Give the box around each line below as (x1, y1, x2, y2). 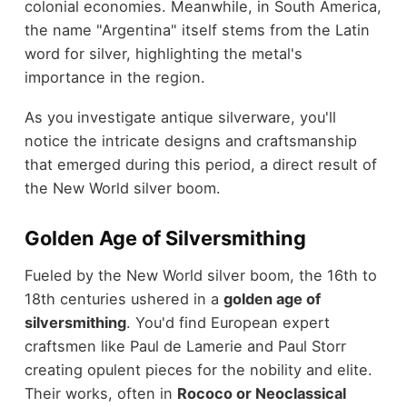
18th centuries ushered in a (24, 289, 223, 308)
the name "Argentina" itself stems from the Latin (24, 20, 370, 39)
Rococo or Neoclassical (176, 383, 346, 402)
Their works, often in (24, 383, 177, 402)
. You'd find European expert (125, 313, 330, 332)
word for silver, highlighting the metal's (24, 44, 303, 63)
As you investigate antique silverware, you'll (24, 108, 336, 127)
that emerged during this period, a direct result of (24, 155, 377, 174)
